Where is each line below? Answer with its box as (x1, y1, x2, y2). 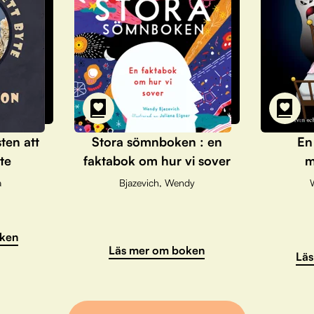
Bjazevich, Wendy (118, 176, 195, 189)
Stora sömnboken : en (91, 133, 222, 149)
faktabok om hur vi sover (83, 152, 231, 168)
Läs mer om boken (109, 243, 205, 257)
